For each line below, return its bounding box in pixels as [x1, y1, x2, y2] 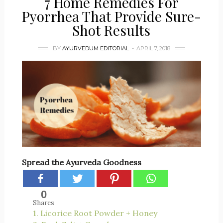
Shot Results [72, 21, 151, 39]
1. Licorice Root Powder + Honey [32, 208, 157, 219]
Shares [33, 199, 55, 208]
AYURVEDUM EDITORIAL [62, 45, 129, 52]
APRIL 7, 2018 [136, 45, 170, 52]
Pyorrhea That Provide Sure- [21, 7, 201, 25]
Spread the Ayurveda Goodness [21, 157, 141, 168]
